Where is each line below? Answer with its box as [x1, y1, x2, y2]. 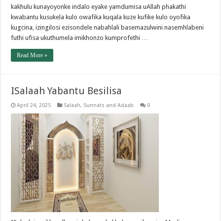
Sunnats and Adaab [83, 102, 134, 109]
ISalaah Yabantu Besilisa [11, 85, 122, 97]
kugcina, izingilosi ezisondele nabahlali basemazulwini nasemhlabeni [11, 24, 204, 32]
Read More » [17, 52, 48, 59]
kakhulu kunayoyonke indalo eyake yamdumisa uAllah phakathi [11, 3, 186, 11]
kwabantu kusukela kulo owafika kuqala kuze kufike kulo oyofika [11, 13, 191, 21]
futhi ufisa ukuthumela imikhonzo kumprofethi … [11, 34, 148, 42]
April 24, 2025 [17, 102, 51, 109]
